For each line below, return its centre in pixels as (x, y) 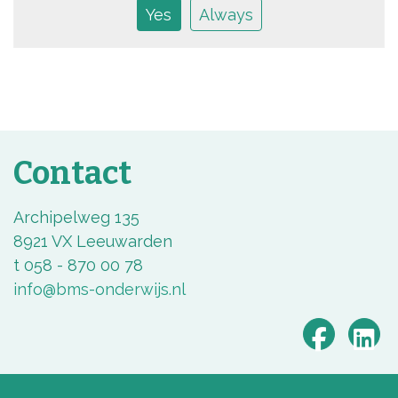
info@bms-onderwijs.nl (99, 289)
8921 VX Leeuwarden (93, 241)
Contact (72, 173)
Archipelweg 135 (76, 217)
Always (226, 14)
